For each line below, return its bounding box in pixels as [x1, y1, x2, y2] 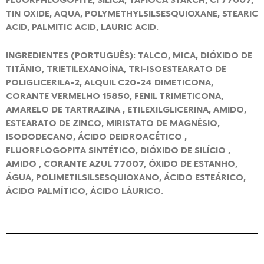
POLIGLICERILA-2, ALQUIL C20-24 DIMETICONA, [6, 77, 213, 88]
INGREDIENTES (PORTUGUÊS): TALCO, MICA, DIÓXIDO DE [6, 49, 252, 61]
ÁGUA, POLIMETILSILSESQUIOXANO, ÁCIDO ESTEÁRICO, [6, 171, 246, 183]
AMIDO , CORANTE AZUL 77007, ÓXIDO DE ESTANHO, [6, 158, 237, 169]
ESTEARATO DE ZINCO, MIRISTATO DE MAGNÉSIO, [6, 117, 220, 128]
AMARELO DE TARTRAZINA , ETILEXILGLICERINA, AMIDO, [6, 104, 246, 115]
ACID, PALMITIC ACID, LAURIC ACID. [6, 21, 159, 32]
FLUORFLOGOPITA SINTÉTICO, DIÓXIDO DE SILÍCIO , [6, 144, 230, 156]
